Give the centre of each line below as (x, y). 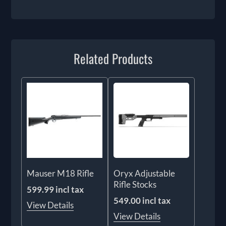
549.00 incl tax (142, 201)
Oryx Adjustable (144, 174)
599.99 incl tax (55, 190)
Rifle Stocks (135, 185)
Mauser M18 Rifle (61, 174)
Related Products (113, 58)
